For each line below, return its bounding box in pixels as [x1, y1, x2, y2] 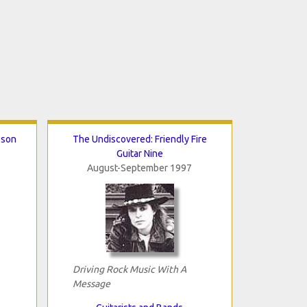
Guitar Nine [116, 147, 163, 159]
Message [72, 278, 110, 289]
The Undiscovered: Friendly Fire [72, 133, 207, 145]
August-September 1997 [87, 162, 192, 173]
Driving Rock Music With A [72, 263, 186, 275]
